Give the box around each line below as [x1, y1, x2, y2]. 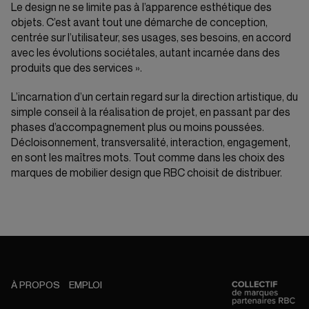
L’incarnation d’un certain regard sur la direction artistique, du [11, 90, 298, 103]
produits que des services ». [11, 61, 142, 74]
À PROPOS [11, 279, 60, 291]
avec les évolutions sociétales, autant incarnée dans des [11, 46, 280, 59]
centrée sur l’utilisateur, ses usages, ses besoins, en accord [11, 31, 291, 44]
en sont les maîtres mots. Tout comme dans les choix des [11, 151, 285, 164]
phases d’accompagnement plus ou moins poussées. [11, 121, 264, 134]
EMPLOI [69, 279, 102, 291]
